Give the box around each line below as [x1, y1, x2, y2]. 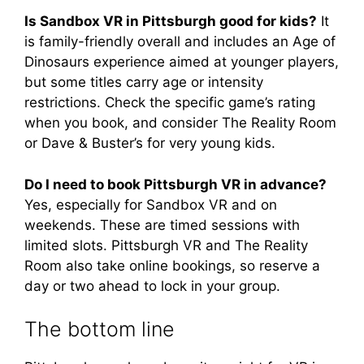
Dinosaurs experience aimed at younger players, [24, 54, 339, 70]
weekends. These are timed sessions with [24, 216, 300, 233]
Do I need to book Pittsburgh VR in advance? [24, 175, 327, 193]
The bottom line [24, 317, 175, 341]
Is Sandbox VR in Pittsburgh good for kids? [24, 13, 317, 29]
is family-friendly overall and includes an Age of [24, 33, 336, 50]
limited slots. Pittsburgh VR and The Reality [24, 236, 308, 253]
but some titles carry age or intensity [24, 74, 263, 90]
